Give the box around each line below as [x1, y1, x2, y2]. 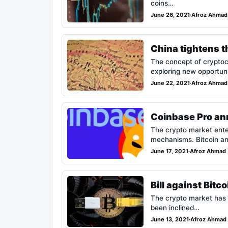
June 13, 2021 [151, 216, 189, 223]
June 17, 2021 [151, 148, 188, 155]
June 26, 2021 [151, 11, 190, 19]
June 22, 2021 [151, 79, 190, 87]
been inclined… [151, 204, 199, 212]
